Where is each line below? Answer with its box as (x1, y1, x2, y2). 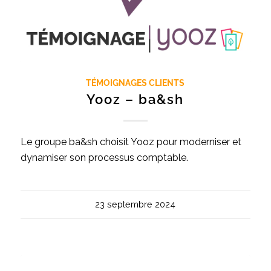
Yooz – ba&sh (87, 91, 184, 108)
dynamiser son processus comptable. (20, 152, 188, 164)
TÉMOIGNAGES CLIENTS (86, 77, 185, 88)
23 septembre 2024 (95, 199, 176, 210)
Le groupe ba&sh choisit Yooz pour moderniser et (20, 136, 241, 148)
